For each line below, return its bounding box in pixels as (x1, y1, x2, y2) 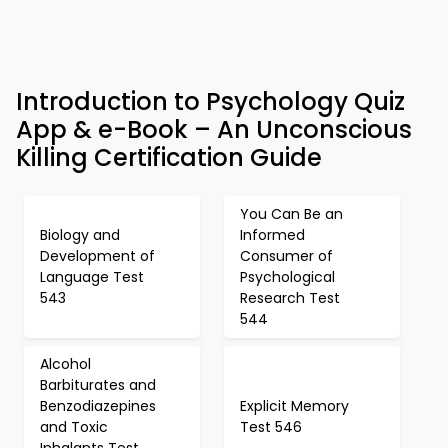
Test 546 (240, 417, 302, 437)
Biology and (40, 225, 120, 245)
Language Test (40, 267, 144, 287)
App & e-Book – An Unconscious (16, 113, 412, 146)
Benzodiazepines (40, 396, 156, 416)
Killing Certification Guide (16, 141, 322, 174)
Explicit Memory (240, 396, 349, 416)
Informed (240, 225, 305, 245)
